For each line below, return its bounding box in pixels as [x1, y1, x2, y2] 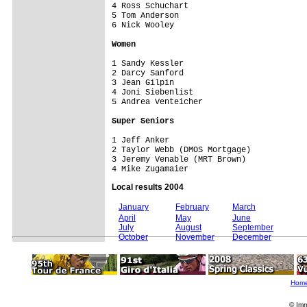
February [175, 201, 209, 212]
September [232, 222, 273, 232]
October [119, 232, 148, 242]
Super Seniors [112, 116, 174, 126]
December [232, 232, 271, 242]
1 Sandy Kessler [112, 58, 284, 69]
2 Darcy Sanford [112, 68, 284, 78]
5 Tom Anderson [112, 10, 284, 21]
